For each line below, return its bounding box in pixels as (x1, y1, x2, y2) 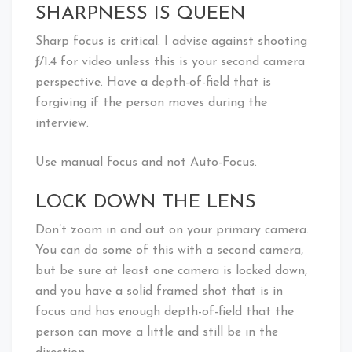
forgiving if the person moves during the (35, 96, 267, 109)
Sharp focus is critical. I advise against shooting (35, 35, 307, 48)
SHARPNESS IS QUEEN (35, 4, 246, 24)
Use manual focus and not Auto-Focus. (35, 156, 257, 169)
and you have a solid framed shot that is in (35, 284, 283, 298)
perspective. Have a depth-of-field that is (35, 75, 271, 89)
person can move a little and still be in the (35, 325, 278, 339)
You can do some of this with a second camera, (35, 244, 303, 257)
